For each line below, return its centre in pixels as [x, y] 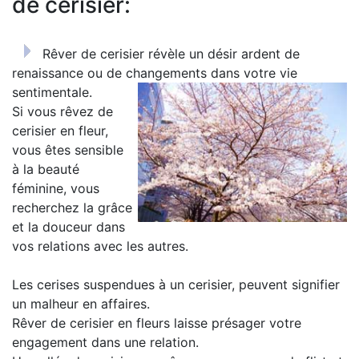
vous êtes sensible [68, 150]
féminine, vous [56, 188]
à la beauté [46, 169]
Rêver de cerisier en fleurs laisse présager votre [157, 323]
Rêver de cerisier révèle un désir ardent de [171, 54]
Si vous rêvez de [63, 111]
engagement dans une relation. [105, 342]
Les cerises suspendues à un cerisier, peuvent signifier [176, 284]
